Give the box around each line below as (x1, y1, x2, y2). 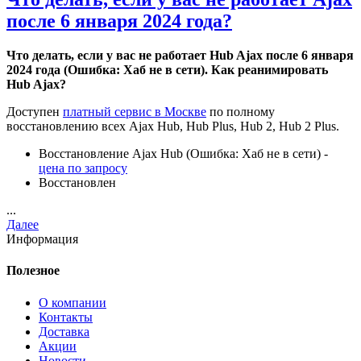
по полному (206, 105, 275, 119)
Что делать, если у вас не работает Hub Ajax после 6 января (6, 48, 354, 63)
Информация (6, 232, 78, 247)
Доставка (39, 324, 89, 338)
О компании (39, 295, 106, 309)
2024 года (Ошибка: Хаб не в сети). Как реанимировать (6, 63, 328, 77)
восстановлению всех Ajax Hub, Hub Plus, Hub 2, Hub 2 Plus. (6, 119, 339, 134)
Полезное (6, 263, 60, 278)
